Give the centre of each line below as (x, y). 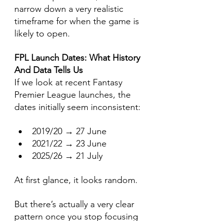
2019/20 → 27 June (69, 131)
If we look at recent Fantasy (70, 82)
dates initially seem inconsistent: (77, 107)
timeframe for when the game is (78, 21)
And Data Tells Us (49, 70)
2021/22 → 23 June (69, 144)
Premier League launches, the (74, 95)
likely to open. (42, 34)
